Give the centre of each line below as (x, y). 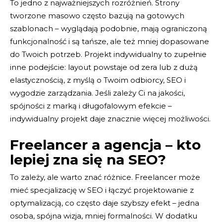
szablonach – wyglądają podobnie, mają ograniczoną (109, 29)
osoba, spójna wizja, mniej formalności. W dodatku (104, 216)
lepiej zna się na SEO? (88, 160)
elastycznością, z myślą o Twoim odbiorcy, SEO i (98, 80)
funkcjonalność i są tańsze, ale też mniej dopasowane (110, 42)
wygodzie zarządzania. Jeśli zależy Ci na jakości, (97, 93)
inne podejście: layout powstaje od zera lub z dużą (104, 67)
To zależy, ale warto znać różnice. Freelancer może (105, 177)
